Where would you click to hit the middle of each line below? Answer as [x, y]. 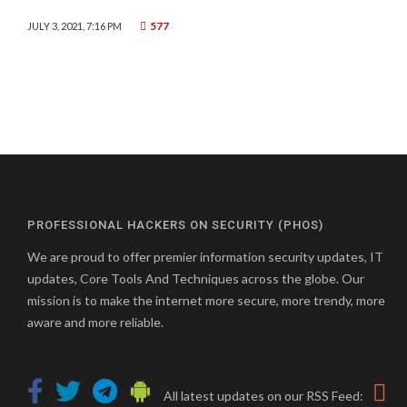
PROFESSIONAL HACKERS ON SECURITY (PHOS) [175, 225]
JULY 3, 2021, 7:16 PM [74, 26]
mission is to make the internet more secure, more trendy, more [206, 300]
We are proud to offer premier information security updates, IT [205, 257]
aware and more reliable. [95, 322]
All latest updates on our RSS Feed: [263, 396]
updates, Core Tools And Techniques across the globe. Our [196, 278]
